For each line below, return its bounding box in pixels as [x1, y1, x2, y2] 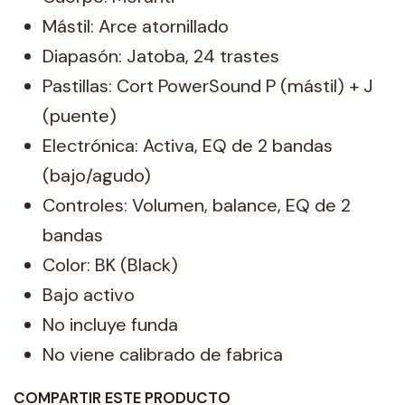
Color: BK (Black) [42, 253, 178, 278]
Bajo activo [42, 283, 135, 307]
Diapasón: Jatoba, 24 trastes [42, 44, 279, 69]
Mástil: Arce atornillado [42, 14, 229, 39]
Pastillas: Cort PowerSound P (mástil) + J [42, 74, 373, 99]
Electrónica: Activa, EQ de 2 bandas [42, 134, 333, 158]
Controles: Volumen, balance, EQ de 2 [42, 193, 351, 218]
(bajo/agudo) [42, 164, 151, 188]
